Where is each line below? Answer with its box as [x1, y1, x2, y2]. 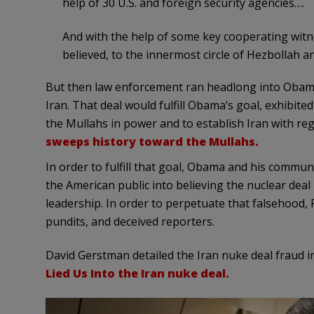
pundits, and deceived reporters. [45, 214, 214, 230]
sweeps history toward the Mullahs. [45, 134, 259, 150]
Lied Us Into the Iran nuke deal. [45, 266, 229, 282]
